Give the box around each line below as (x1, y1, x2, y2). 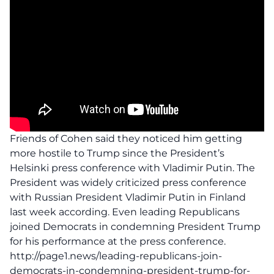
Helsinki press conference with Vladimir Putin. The (10, 162, 255, 174)
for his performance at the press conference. (10, 235, 226, 247)
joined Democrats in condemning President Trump (10, 221, 261, 232)
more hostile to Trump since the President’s (10, 147, 224, 159)
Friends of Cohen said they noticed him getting (10, 133, 242, 144)
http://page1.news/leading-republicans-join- (10, 250, 222, 262)
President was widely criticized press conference (10, 177, 246, 188)
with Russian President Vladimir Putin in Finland (10, 191, 246, 203)
